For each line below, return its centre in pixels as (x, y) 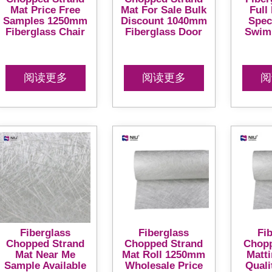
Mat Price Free (46, 10)
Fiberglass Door (164, 32)
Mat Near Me (46, 255)
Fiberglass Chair (46, 32)
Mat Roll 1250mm (164, 255)
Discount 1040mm (164, 21)
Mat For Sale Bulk (164, 10)
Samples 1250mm (46, 21)
